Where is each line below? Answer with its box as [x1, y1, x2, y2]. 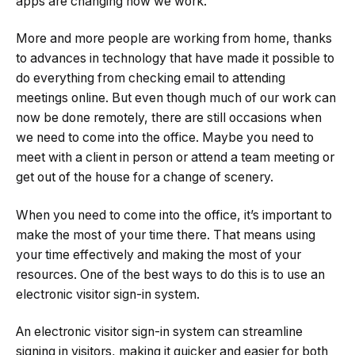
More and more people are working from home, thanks [16, 31, 332, 47]
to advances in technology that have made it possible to [16, 51, 334, 67]
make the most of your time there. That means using [16, 227, 315, 242]
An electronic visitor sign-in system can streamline [16, 324, 303, 340]
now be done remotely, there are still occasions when [16, 110, 322, 126]
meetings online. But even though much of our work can [16, 90, 336, 106]
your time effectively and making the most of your [16, 246, 301, 262]
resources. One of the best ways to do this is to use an [16, 266, 325, 282]
